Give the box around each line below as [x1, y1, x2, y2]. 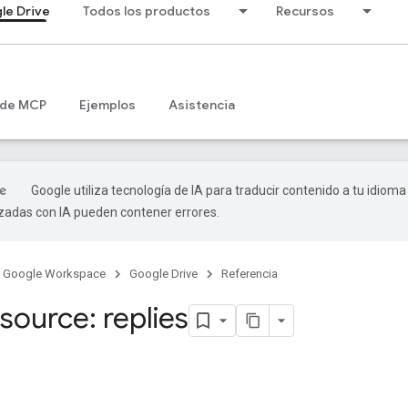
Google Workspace [3, 267, 106, 280]
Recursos [276, 3, 334, 19]
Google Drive [129, 267, 198, 280]
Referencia [221, 267, 278, 280]
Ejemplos [79, 97, 136, 113]
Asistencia [168, 97, 235, 113]
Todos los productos [83, 3, 210, 19]
